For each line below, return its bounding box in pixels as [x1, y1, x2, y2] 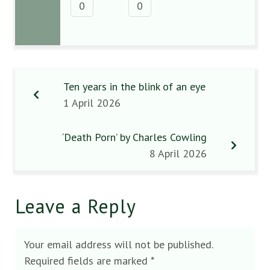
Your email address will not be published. [24, 237, 213, 251]
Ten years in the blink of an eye [63, 79, 206, 93]
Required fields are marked [24, 253, 151, 268]
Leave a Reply [15, 193, 136, 219]
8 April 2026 [149, 146, 207, 160]
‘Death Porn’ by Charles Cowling [62, 130, 207, 144]
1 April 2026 [63, 95, 121, 110]
